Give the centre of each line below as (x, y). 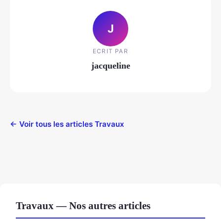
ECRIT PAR (110, 51)
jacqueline (110, 65)
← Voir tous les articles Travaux (67, 124)
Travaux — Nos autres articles (83, 206)
